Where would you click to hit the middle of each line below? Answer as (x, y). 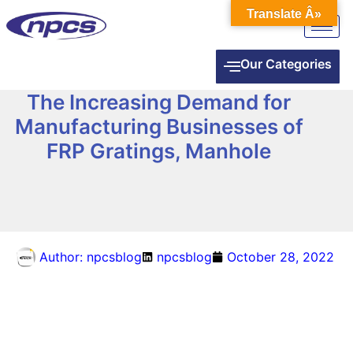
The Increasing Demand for (159, 102)
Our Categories (286, 63)
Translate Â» (284, 14)
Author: (63, 257)
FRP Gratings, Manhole (159, 150)
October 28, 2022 (281, 257)
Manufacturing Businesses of (159, 126)
